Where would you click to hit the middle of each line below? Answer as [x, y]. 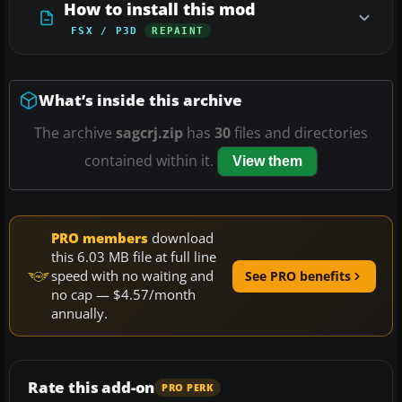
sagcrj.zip [149, 133]
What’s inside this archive [140, 100]
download [181, 238]
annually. [79, 314]
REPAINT [178, 31]
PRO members [100, 238]
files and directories [299, 133]
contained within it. [151, 161]
